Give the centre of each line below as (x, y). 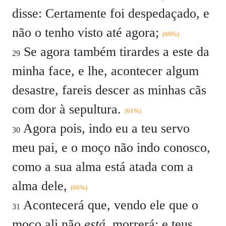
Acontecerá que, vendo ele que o (109, 205)
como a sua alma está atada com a (103, 167)
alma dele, (41, 186)
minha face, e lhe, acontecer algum (105, 71)
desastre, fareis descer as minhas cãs (109, 90)
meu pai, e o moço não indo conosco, (111, 148)
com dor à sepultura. (68, 109)
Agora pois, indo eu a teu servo (105, 128)
